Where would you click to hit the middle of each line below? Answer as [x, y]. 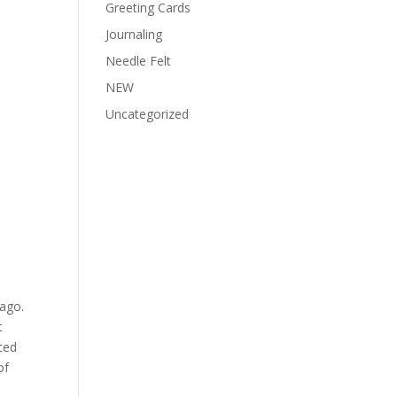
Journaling [134, 34]
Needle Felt [139, 61]
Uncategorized [148, 114]
